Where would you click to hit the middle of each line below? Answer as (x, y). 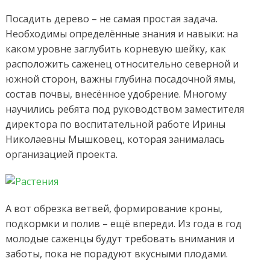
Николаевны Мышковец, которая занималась (115, 140)
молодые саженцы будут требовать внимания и (120, 239)
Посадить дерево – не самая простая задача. (111, 19)
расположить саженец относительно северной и (122, 64)
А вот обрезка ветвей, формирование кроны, (114, 209)
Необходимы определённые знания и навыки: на (121, 34)
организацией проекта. (61, 155)
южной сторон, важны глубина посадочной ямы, (120, 79)
